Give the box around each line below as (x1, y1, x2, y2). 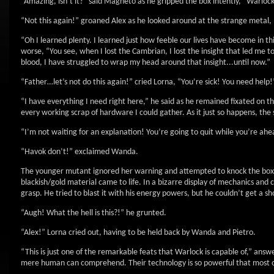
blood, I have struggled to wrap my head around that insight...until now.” (21, 58, 270, 67)
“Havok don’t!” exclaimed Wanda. (21, 147, 138, 157)
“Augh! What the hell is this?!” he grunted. (21, 209, 166, 218)
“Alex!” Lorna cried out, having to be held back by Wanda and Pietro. (21, 228, 256, 237)
